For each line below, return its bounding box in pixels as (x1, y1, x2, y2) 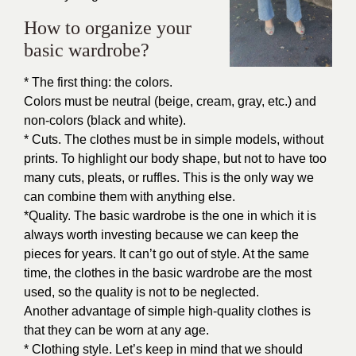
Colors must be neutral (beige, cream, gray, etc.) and (24, 95, 316, 108)
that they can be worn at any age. (24, 323, 209, 337)
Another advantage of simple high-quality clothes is (24, 304, 311, 318)
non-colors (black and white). (24, 114, 186, 127)
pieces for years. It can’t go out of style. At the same (24, 247, 309, 261)
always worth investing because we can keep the (24, 228, 299, 242)
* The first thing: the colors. (24, 75, 172, 89)
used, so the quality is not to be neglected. (24, 285, 259, 299)
